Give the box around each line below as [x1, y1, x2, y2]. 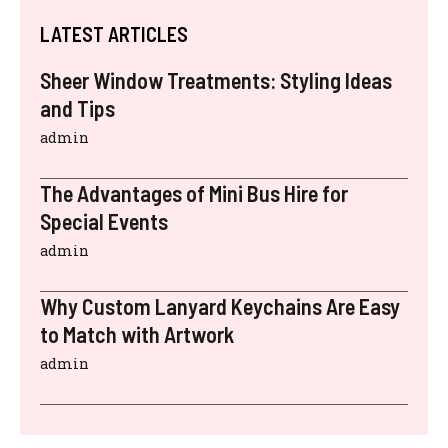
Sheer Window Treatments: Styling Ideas [40, 67, 392, 94]
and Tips [40, 95, 115, 122]
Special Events [40, 208, 168, 235]
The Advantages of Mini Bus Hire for [40, 180, 348, 207]
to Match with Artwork [40, 321, 234, 348]
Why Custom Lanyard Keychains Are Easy [40, 293, 400, 320]
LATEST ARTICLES [40, 22, 188, 47]
